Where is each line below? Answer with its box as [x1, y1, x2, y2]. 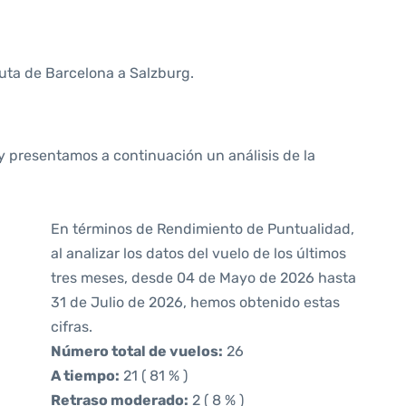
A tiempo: [51, 367, 120, 384]
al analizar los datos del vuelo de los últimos [51, 245, 346, 262]
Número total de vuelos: [51, 343, 223, 360]
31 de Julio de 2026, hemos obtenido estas [51, 294, 340, 311]
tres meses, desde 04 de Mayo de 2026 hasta [51, 269, 356, 286]
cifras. [51, 318, 92, 335]
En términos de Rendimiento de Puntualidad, [51, 220, 354, 237]
